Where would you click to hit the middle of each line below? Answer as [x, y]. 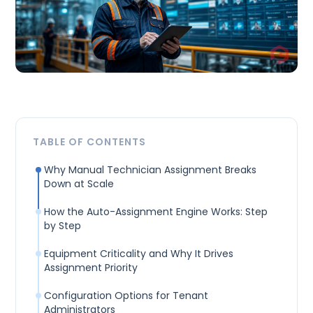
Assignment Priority [91, 268]
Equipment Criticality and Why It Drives [139, 254]
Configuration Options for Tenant [126, 296]
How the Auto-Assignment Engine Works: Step [156, 212]
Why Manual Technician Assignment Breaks [151, 170]
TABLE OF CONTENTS [90, 142]
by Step [63, 226]
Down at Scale [79, 184]
